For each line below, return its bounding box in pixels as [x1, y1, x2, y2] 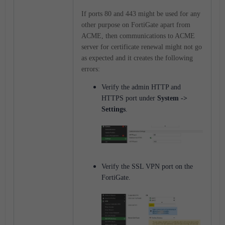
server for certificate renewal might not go [81, 43, 202, 51]
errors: [81, 65, 100, 73]
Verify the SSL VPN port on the [101, 162, 193, 170]
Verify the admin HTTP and [101, 83, 181, 91]
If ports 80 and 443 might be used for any [81, 10, 200, 18]
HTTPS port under [101, 94, 157, 102]
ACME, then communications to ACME [81, 32, 195, 40]
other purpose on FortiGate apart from [81, 21, 190, 29]
